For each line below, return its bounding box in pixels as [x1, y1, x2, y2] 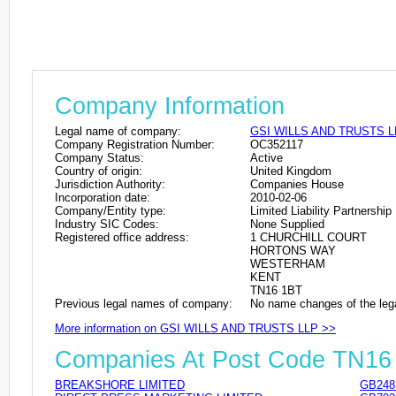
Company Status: [55, 150, 144, 164]
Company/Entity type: [55, 203, 166, 217]
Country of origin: [55, 164, 142, 178]
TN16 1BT [250, 283, 302, 297]
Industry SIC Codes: [55, 217, 159, 231]
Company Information [55, 92, 285, 119]
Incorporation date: [55, 190, 150, 204]
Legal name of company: [55, 124, 181, 138]
